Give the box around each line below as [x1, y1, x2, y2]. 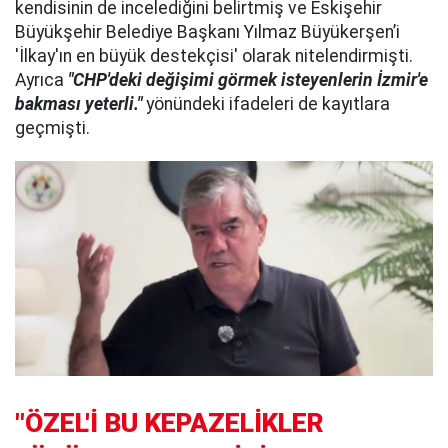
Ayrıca [15, 70, 68, 91]
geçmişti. [15, 118, 90, 139]
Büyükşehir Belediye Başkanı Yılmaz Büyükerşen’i [15, 22, 400, 43]
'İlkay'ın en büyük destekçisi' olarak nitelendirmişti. [15, 46, 413, 67]
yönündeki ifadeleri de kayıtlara [142, 94, 390, 115]
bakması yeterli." [15, 94, 142, 115]
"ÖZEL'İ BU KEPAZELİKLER [15, 408, 324, 439]
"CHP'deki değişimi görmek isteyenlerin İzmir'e [68, 70, 428, 91]
